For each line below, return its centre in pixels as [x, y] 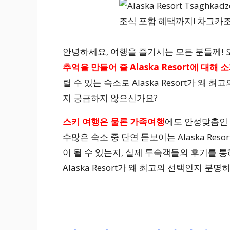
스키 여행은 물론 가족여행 [114, 122]
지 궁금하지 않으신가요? [110, 98]
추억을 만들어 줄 [95, 67]
